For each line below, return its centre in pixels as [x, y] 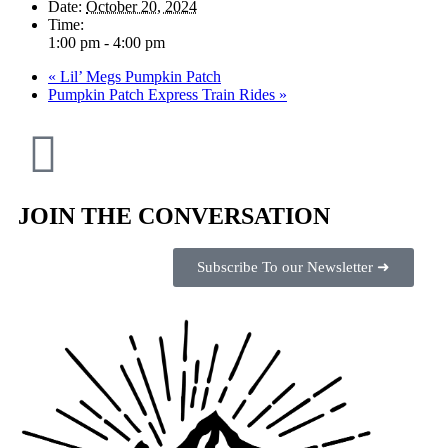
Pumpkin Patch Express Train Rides [163, 95]
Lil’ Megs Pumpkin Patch [138, 77]
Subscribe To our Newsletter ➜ [293, 267]
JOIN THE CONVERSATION [174, 216]
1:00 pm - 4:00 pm [106, 43]
